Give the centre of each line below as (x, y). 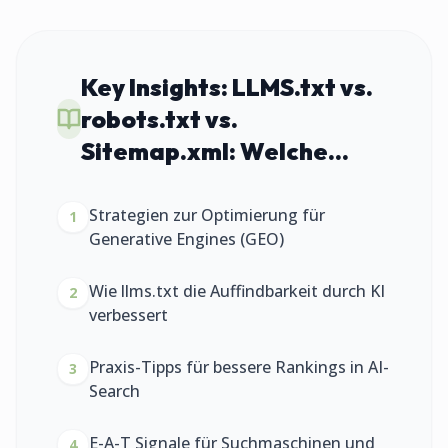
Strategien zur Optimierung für (207, 215)
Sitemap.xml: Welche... (215, 151)
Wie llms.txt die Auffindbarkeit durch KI (237, 291)
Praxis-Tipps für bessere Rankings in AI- (239, 367)
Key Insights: (156, 87)
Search (114, 391)
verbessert (128, 315)
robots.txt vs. (159, 119)
